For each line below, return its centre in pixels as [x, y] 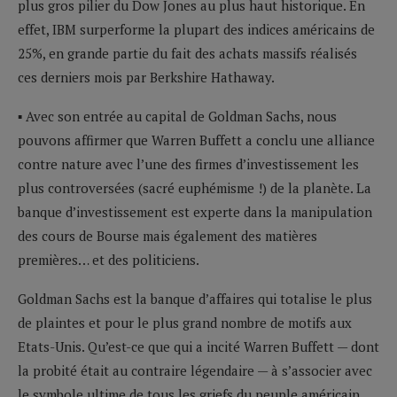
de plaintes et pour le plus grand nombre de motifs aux [185, 322]
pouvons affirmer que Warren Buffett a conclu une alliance [196, 140]
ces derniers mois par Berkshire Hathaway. [146, 77]
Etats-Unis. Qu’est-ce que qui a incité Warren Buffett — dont [198, 346]
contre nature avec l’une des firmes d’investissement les [188, 163]
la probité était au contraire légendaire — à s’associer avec [195, 370]
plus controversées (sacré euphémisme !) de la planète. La [195, 187]
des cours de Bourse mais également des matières [167, 235]
